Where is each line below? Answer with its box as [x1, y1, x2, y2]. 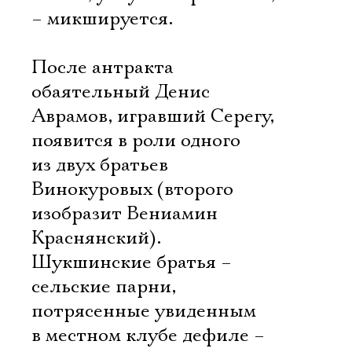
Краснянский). [31, 226, 161, 250]
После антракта [31, 56, 174, 79]
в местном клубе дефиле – [31, 324, 265, 347]
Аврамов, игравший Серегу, [31, 104, 274, 128]
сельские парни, [31, 275, 176, 299]
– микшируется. [31, 7, 173, 31]
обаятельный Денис [31, 80, 210, 104]
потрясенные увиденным [31, 299, 256, 323]
